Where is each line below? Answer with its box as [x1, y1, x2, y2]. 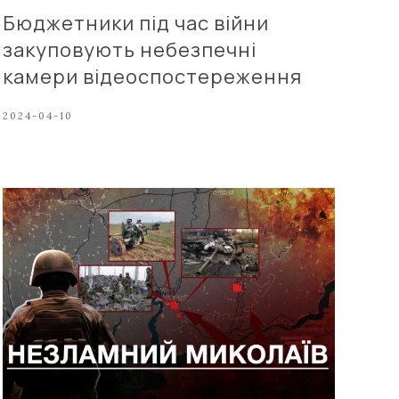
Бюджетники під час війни [2, 9, 269, 37]
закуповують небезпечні [2, 36, 256, 63]
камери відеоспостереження [2, 62, 302, 90]
